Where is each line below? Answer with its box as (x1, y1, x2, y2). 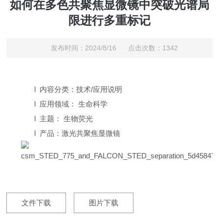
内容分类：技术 (40, 85, 91, 94)
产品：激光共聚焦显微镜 (40, 129, 121, 138)
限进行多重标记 (68, 14, 151, 27)
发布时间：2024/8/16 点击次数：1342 (50, 44, 178, 52)
